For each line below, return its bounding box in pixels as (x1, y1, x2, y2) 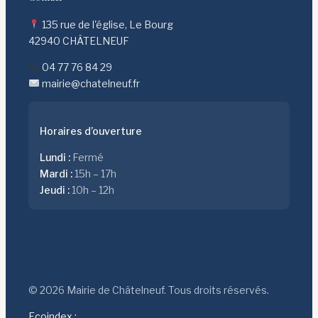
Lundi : (40, 150, 70, 163)
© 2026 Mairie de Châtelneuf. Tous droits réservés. (28, 283, 269, 296)
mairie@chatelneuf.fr (41, 77, 140, 89)
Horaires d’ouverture (40, 124, 142, 137)
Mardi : (40, 167, 72, 180)
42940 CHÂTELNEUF (28, 34, 129, 47)
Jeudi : (40, 183, 70, 196)
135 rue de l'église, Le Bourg (39, 18, 173, 31)
